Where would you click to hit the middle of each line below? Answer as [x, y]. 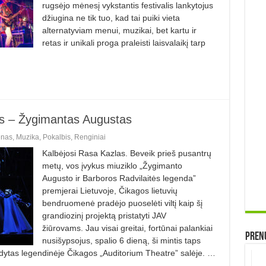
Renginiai [90, 137]
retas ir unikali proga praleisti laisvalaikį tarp [123, 42]
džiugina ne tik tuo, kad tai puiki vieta [111, 18]
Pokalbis [56, 137]
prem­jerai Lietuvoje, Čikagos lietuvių [110, 190]
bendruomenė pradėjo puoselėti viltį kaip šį [122, 203]
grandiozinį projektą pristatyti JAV [104, 215]
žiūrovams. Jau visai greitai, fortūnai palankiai [127, 228]
